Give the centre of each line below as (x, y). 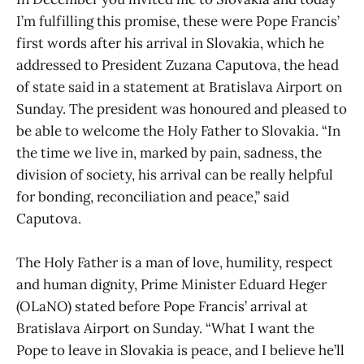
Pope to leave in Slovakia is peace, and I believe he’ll (180, 351)
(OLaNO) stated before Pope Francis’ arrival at (162, 307)
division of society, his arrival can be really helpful (175, 175)
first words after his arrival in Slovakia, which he (170, 43)
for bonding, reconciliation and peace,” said (153, 197)
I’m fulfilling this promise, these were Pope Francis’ (178, 22)
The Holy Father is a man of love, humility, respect (175, 263)
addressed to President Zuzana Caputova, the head (178, 65)
